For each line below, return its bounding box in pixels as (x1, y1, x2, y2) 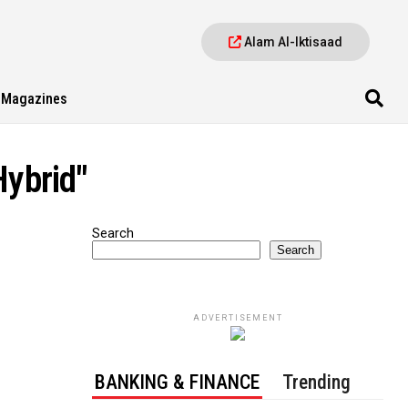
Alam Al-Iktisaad (241, 35, 343, 49)
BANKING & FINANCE (95, 371, 260, 393)
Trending (282, 371, 352, 393)
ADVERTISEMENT (192, 313, 283, 322)
